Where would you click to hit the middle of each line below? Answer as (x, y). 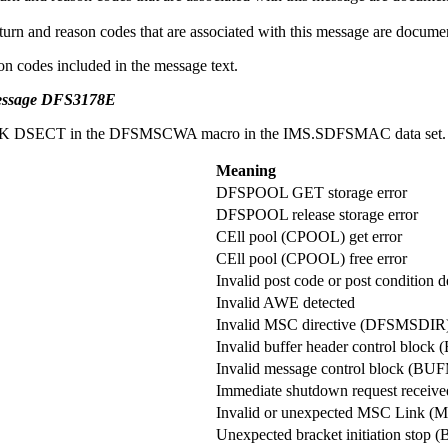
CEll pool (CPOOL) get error (309, 236)
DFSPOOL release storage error (317, 214)
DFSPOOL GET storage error (311, 192)
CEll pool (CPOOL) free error (311, 258)
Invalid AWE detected (285, 302)
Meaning (246, 170)
